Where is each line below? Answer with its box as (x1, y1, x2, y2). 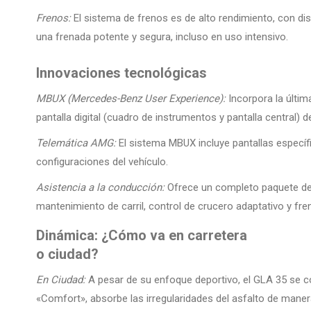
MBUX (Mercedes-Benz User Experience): (36, 92, 226, 106)
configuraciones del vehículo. (36, 155, 168, 169)
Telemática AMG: (36, 137, 116, 150)
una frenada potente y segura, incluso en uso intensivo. (36, 31, 288, 44)
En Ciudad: (36, 274, 85, 287)
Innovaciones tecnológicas (36, 65, 207, 82)
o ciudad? (36, 246, 99, 263)
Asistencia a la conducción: (36, 181, 165, 194)
